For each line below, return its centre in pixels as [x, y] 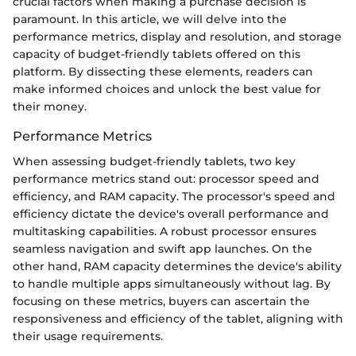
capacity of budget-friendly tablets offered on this [157, 54]
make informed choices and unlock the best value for [167, 89]
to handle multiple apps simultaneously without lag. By [172, 283]
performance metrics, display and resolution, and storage [177, 36]
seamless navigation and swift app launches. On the [163, 248]
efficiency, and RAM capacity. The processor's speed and [174, 196]
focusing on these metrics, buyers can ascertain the [161, 301]
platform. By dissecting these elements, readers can [163, 71]
